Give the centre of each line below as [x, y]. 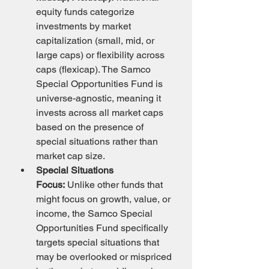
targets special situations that [99, 242]
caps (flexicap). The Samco [95, 69]
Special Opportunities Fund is [101, 84]
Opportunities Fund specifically [103, 228]
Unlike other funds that [115, 185]
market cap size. [71, 156]
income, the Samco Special [95, 213]
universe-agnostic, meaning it [100, 98]
